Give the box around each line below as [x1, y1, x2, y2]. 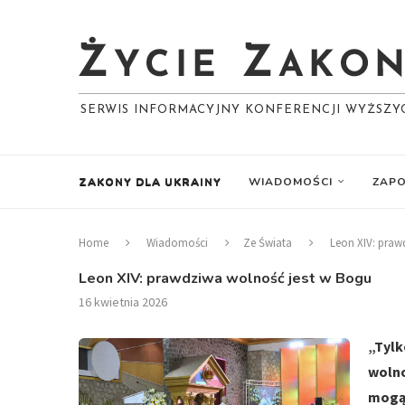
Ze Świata [243, 235, 292, 250]
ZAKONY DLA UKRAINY [79, 174, 221, 189]
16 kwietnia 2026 [79, 294, 167, 310]
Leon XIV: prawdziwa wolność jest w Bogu [79, 268, 372, 288]
